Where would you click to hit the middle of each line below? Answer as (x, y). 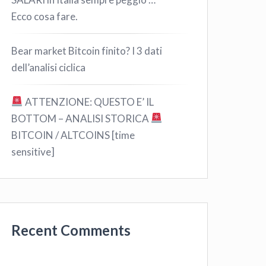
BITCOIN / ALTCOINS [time (73, 135)
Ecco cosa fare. (45, 16)
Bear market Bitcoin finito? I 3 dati (87, 50)
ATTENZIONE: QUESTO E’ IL (88, 102)
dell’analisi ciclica (49, 67)
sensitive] (33, 151)
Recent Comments (71, 230)
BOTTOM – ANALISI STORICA (81, 118)
